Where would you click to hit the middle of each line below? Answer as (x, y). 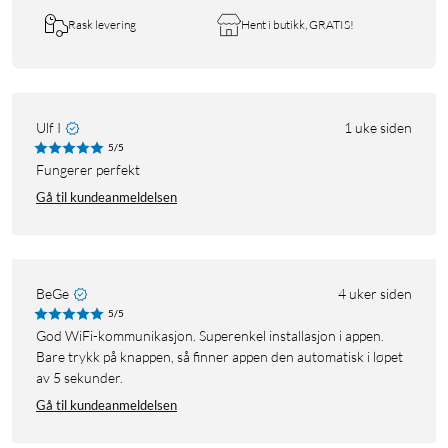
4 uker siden (375, 294)
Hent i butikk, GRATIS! (297, 25)
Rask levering (102, 25)
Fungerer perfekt (92, 170)
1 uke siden (378, 128)
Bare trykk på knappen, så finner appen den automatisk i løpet (219, 357)
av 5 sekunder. (79, 378)
